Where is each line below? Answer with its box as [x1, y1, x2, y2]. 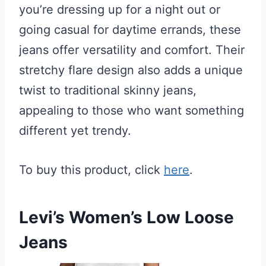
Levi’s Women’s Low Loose [19, 207, 234, 227]
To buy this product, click [19, 162, 164, 177]
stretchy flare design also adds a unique [19, 62, 243, 77]
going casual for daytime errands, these [19, 22, 241, 37]
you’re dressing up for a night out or [19, 2, 220, 17]
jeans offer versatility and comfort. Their [19, 42, 245, 57]
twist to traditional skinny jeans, [19, 83, 197, 97]
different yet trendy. [19, 123, 131, 138]
